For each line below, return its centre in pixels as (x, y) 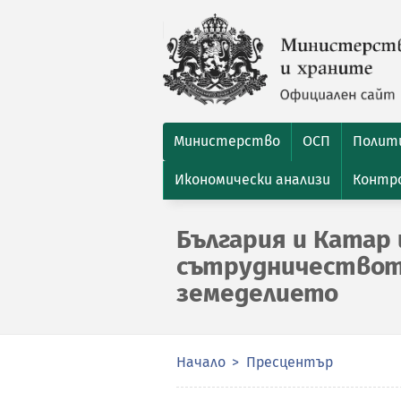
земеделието (257, 293)
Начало (201, 362)
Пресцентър (290, 362)
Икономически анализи (252, 179)
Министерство (227, 141)
